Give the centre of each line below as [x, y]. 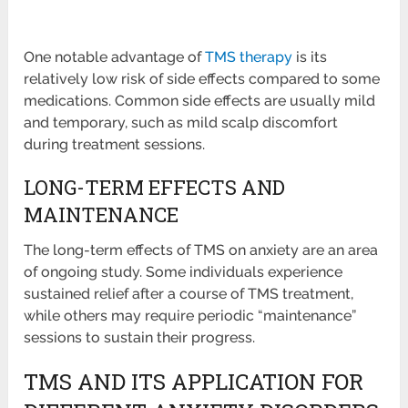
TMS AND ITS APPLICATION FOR [194, 382]
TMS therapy [249, 57]
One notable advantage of [115, 57]
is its [310, 57]
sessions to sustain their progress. [140, 338]
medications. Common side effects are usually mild [200, 101]
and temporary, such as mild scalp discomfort [181, 123]
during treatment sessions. [115, 145]
